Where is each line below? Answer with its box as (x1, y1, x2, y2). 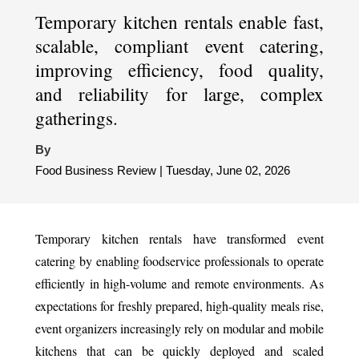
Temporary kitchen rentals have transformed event (35, 229, 324, 247)
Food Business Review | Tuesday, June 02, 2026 (35, 163, 290, 177)
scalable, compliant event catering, (35, 33, 324, 58)
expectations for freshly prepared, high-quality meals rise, (35, 296, 324, 314)
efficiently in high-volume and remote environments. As (35, 274, 324, 292)
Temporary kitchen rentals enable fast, (35, 9, 324, 34)
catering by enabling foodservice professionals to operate (35, 252, 324, 269)
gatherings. (35, 105, 124, 130)
